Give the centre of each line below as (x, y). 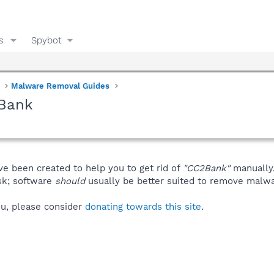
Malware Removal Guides (61, 86)
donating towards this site (143, 206)
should (70, 181)
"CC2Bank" (206, 168)
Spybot (46, 40)
